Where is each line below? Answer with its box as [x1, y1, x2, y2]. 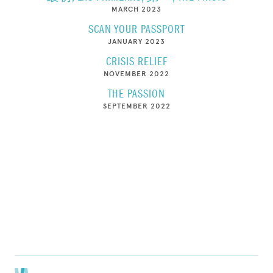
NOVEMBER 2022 [104, 69, 169, 78]
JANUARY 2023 [108, 37, 165, 46]
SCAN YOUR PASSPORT [88, 22, 185, 37]
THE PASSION [108, 87, 165, 102]
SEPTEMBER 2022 [102, 102, 171, 110]
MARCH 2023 [112, 5, 161, 13]
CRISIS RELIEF [105, 54, 168, 69]
